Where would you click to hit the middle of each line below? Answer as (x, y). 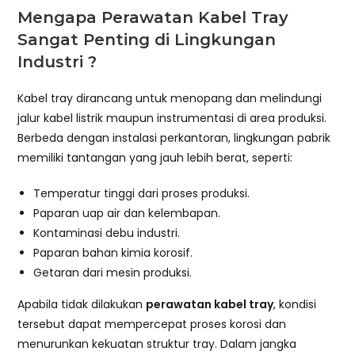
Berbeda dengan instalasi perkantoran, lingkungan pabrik (174, 137)
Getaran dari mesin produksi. (113, 272)
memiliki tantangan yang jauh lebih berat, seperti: (155, 157)
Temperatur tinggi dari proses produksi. (142, 193)
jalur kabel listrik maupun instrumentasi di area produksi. (172, 118)
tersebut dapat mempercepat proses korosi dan (152, 324)
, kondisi (295, 304)
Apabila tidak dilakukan (82, 304)
